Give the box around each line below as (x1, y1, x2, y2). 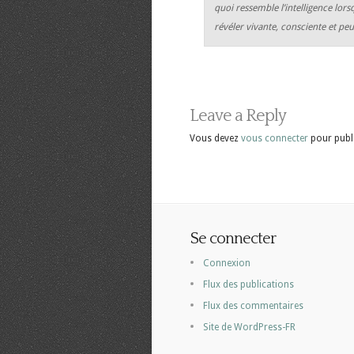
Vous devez (190, 132, 241, 144)
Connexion (203, 257, 250, 269)
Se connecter (190, 229, 276, 247)
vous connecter (241, 132, 308, 144)
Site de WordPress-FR (203, 321, 296, 333)
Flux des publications (203, 278, 294, 290)
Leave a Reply (190, 105, 286, 126)
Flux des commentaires (203, 299, 303, 311)
